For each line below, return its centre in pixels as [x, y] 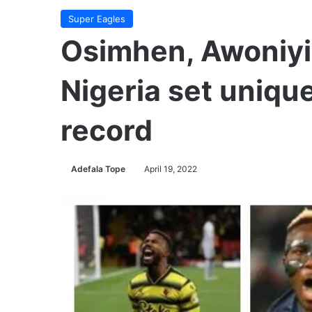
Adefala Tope [98, 169]
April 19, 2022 [171, 169]
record [107, 130]
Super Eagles [97, 19]
